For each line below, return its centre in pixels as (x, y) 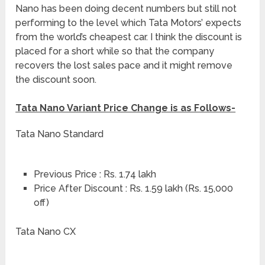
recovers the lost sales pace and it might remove (124, 66)
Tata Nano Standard (60, 134)
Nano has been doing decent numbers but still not (126, 9)
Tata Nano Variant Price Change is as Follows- (126, 108)
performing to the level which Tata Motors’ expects (129, 23)
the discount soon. (56, 80)
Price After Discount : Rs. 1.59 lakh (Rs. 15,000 (133, 189)
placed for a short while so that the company (115, 51)
